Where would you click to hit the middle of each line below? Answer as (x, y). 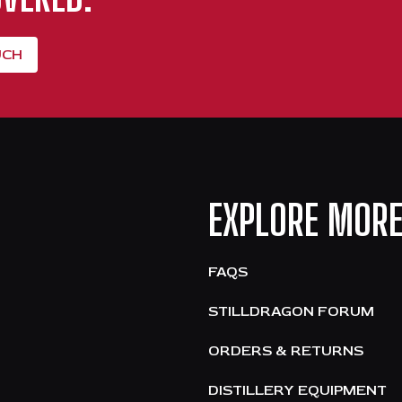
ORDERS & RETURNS (286, 350)
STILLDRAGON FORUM (291, 311)
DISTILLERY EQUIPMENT (297, 390)
